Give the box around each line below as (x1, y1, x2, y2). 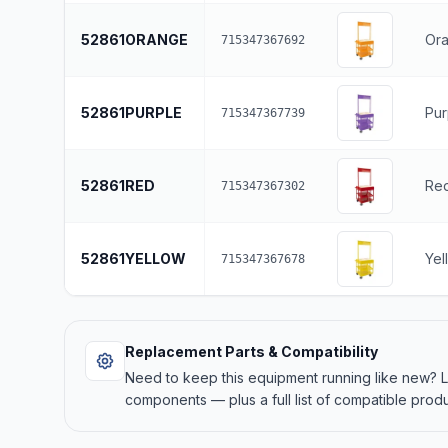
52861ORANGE (81, 31, 188, 48)
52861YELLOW (81, 250, 186, 267)
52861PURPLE (81, 104, 182, 121)
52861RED (81, 177, 155, 194)
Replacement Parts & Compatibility (125, 343, 378, 360)
